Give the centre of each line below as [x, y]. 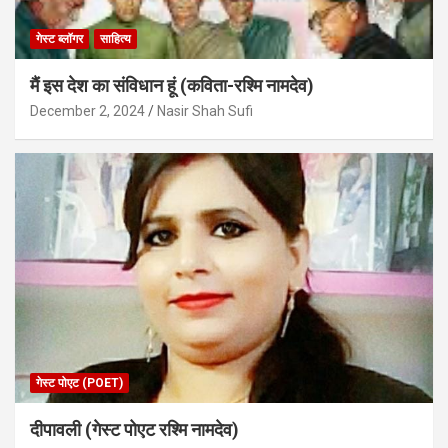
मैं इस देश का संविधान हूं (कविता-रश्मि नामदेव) [172, 85]
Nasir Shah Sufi [205, 110]
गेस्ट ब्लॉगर [59, 38]
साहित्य [115, 38]
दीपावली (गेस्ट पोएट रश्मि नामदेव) [134, 430]
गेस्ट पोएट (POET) [79, 383]
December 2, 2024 [87, 110]
